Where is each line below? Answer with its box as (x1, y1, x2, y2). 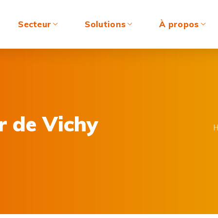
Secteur (18, 19, 52, 29)
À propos (159, 19, 199, 29)
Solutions (85, 19, 126, 29)
